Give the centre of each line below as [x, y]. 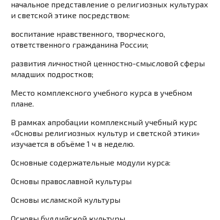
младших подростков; [52, 74]
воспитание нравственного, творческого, [88, 34]
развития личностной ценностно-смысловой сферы [108, 63]
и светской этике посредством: [70, 15]
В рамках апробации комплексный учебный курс [104, 122]
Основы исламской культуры [66, 200]
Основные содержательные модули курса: [91, 163]
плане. [23, 104]
